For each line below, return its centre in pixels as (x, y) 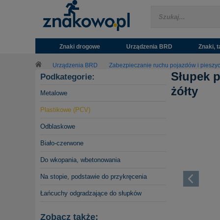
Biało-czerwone (62, 143)
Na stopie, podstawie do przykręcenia (94, 177)
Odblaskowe (58, 127)
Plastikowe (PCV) (65, 110)
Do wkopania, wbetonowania (80, 160)
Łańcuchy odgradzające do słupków (91, 193)
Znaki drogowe (80, 46)
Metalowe (54, 93)
